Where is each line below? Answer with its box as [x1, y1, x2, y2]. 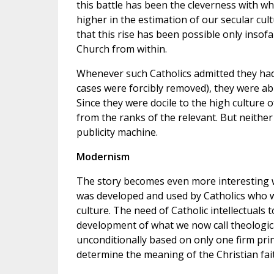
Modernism [76, 150, 130, 164]
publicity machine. [76, 125, 158, 139]
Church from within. [76, 42, 167, 56]
